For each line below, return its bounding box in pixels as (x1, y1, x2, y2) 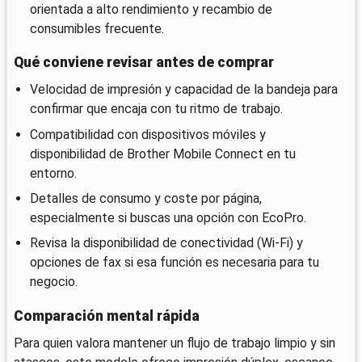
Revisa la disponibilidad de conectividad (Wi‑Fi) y (30, 235, 303, 251)
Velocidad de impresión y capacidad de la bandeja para (30, 82, 338, 98)
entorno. (30, 165, 77, 181)
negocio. (30, 274, 78, 290)
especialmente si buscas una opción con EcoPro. (30, 209, 306, 225)
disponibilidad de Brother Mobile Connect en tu (30, 145, 296, 162)
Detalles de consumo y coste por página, (30, 190, 262, 206)
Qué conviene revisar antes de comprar (14, 54, 274, 71)
